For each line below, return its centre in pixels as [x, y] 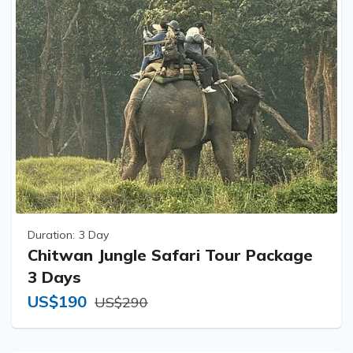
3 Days [54, 277]
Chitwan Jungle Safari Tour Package [170, 255]
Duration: [51, 235]
